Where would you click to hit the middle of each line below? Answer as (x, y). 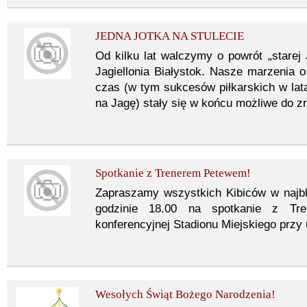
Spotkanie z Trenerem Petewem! (173, 173)
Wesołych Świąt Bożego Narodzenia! (185, 294)
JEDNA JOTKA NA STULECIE (170, 36)
